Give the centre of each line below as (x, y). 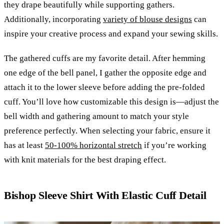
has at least (24, 145)
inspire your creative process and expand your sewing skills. (111, 33)
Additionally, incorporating (53, 19)
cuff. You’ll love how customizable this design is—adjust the (111, 101)
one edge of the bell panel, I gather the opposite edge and (105, 72)
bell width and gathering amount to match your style (96, 116)
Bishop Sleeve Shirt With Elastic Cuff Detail (105, 195)
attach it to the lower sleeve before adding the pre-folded (104, 87)
